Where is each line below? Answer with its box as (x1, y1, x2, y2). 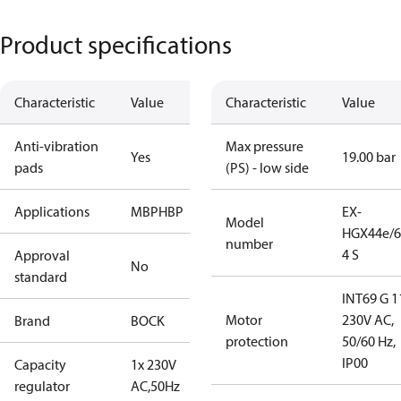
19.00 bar (342, 148, 396, 166)
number (226, 235, 273, 252)
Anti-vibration (14, 137, 98, 155)
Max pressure (226, 137, 303, 155)
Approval (14, 246, 70, 264)
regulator (14, 377, 70, 395)
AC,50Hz (131, 377, 180, 395)
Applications (14, 202, 90, 220)
